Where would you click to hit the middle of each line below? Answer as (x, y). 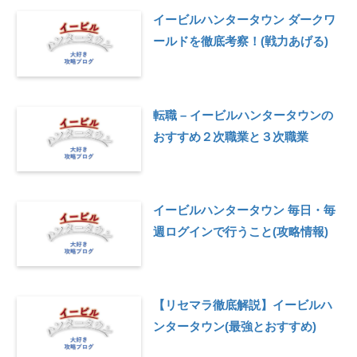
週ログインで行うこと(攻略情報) (240, 231)
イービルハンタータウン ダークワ (244, 20)
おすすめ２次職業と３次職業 (230, 136)
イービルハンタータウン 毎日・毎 (244, 210)
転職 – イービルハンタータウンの (243, 115)
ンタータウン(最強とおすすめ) (234, 327)
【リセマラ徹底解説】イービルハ (242, 305)
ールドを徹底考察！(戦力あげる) (240, 41)
